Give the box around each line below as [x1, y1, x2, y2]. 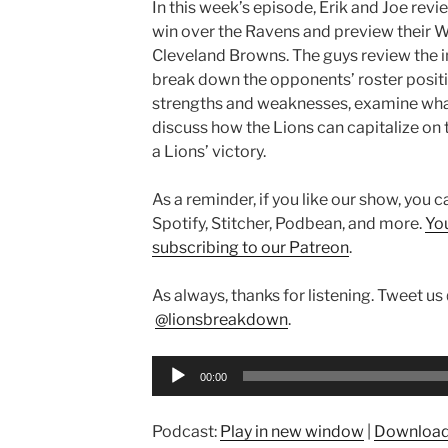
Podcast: [151, 421, 220, 441]
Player [150, 380, 198, 400]
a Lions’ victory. [151, 141, 266, 161]
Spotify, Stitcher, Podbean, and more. [151, 213, 425, 233]
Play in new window [219, 421, 364, 441]
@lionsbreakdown [154, 309, 288, 329]
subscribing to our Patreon [151, 237, 349, 257]
